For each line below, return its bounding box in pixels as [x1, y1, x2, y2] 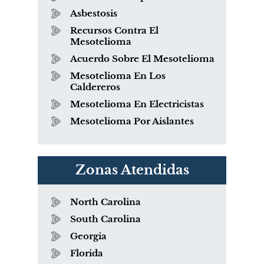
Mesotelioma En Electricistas [70, 98, 204, 110]
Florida [70, 247, 103, 259]
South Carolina [70, 213, 141, 225]
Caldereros [70, 81, 120, 93]
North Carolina [70, 196, 141, 207]
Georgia [70, 230, 107, 242]
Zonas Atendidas [75, 161, 189, 178]
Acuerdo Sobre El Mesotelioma [70, 52, 214, 64]
